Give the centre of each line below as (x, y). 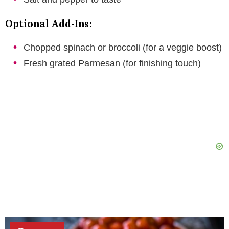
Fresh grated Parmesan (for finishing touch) (112, 64)
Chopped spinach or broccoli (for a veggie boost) (123, 48)
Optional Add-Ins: (49, 24)
